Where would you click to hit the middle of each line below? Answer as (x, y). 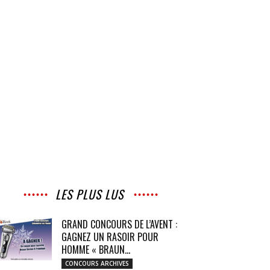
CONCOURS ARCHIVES (97, 263)
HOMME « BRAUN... (96, 250)
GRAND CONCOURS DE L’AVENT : (119, 224)
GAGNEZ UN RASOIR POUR (110, 237)
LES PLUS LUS (89, 194)
